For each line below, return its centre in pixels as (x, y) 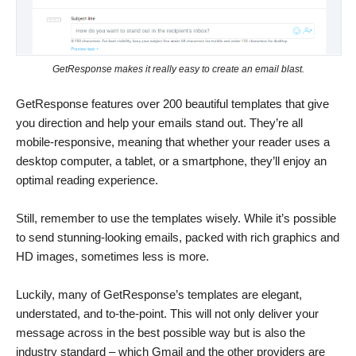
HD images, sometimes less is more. (112, 257)
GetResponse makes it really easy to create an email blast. (178, 70)
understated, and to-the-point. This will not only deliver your (167, 314)
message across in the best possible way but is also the (161, 333)
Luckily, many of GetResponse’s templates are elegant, (159, 295)
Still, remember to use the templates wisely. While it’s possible (176, 219)
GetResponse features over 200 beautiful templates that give (172, 104)
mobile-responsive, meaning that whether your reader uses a (173, 142)
